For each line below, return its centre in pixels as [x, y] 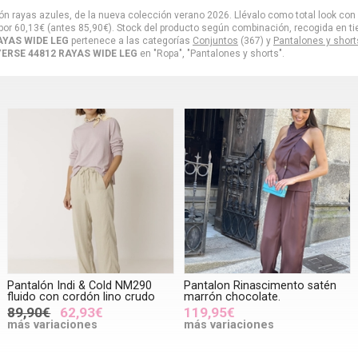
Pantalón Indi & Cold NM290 [80, 286]
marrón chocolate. [232, 297]
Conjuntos [215, 40]
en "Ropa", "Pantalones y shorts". [211, 53]
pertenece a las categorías [131, 40]
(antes [62, 28]
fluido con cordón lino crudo [82, 297]
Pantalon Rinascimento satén [260, 286]
